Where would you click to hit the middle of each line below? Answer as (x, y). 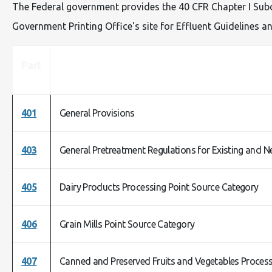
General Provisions (97, 113)
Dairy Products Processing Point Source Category (159, 187)
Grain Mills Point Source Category (127, 224)
